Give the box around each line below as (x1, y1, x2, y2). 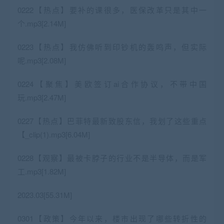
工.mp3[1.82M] (17, 165, 66, 176)
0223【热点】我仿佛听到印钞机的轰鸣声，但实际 (17, 41, 206, 52)
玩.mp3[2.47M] (17, 91, 66, 102)
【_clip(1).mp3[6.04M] (17, 128, 90, 139)
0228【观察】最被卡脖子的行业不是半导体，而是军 (17, 152, 206, 163)
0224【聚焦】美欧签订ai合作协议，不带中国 (17, 78, 206, 89)
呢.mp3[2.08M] (17, 54, 66, 65)
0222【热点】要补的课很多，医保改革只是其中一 (17, 4, 206, 15)
